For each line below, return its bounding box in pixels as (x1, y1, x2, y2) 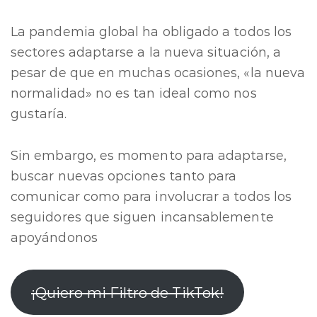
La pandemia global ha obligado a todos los (11, 24, 292, 40)
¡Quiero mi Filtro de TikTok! (30, 283, 224, 301)
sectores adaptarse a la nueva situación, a (11, 45, 282, 60)
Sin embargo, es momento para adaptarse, (11, 148, 287, 163)
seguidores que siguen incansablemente (11, 209, 274, 225)
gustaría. (11, 106, 67, 122)
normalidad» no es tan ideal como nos (11, 86, 257, 101)
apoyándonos (11, 230, 98, 246)
